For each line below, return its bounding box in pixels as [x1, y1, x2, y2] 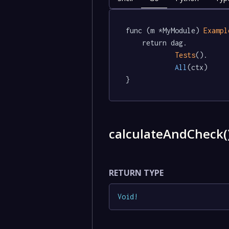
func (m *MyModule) [125, 26, 203, 35]
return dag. [125, 38, 142, 48]
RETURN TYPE [108, 167, 164, 178]
